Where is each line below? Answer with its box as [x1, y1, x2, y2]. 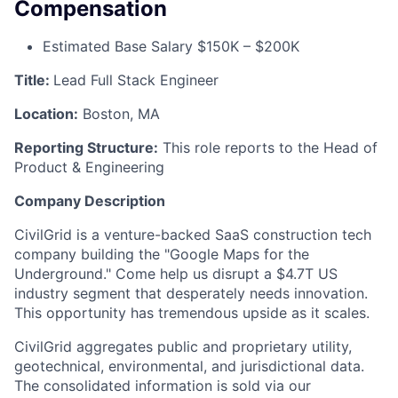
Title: [14, 71, 53, 90]
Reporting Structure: [14, 139, 158, 157]
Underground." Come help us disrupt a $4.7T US [14, 265, 338, 283]
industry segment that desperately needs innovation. [14, 284, 368, 303]
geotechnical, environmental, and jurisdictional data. [14, 357, 364, 376]
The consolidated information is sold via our [14, 377, 311, 395]
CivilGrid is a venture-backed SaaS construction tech [14, 226, 371, 244]
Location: [14, 105, 78, 123]
